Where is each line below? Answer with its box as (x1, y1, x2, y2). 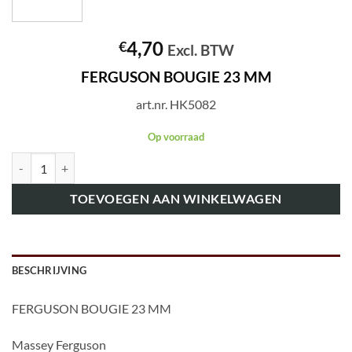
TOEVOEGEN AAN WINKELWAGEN (70, 192, 282, 207)
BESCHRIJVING (12, 264, 87, 277)
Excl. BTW (167, 41, 234, 60)
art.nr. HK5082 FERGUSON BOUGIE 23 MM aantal (11, 154, 258, 168)
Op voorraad (148, 130, 204, 143)
